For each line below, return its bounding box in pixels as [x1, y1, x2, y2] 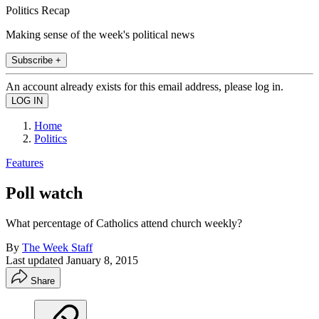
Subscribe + [11, 54, 61, 66]
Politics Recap [6, 4, 70, 16]
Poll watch [6, 183, 83, 202]
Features [6, 156, 43, 169]
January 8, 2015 [66, 253, 138, 266]
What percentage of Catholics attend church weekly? [6, 216, 242, 229]
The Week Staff [22, 241, 93, 253]
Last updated [6, 253, 66, 266]
